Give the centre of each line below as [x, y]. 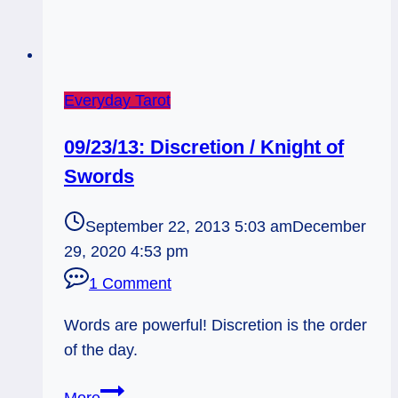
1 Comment [130, 284]
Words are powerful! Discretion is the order [215, 325]
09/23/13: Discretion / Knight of [204, 147]
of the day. [101, 350]
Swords [99, 177]
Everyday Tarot [117, 100]
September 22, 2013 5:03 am [189, 227]
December [329, 227]
